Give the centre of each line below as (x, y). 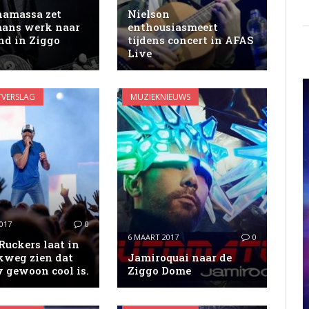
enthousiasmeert (173, 27)
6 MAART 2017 (153, 237)
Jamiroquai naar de (180, 257)
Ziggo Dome (160, 270)
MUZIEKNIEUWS (161, 97)
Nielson (149, 13)
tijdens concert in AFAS (191, 40)
